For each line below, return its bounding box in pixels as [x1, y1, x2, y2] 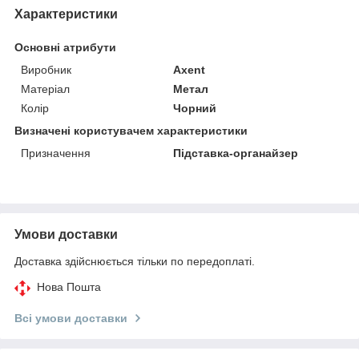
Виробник [21, 63, 71, 76]
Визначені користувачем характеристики [14, 123, 248, 137]
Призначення [21, 146, 91, 159]
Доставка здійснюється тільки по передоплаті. [14, 254, 255, 268]
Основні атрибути [14, 40, 116, 54]
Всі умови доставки [14, 311, 127, 325]
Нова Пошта [37, 280, 101, 293]
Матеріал [21, 82, 70, 95]
